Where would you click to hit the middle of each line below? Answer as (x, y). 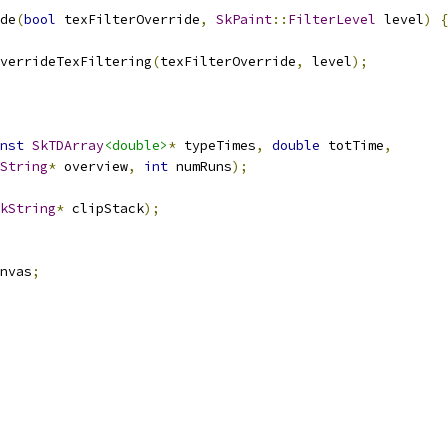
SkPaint (244, 19)
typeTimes (216, 145)
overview (92, 166)
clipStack (104, 208)
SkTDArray (68, 145)
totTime (352, 145)
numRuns (200, 166)
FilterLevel (332, 19)
